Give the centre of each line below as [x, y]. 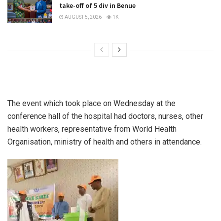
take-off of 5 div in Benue [97, 6]
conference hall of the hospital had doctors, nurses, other [105, 116]
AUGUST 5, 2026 [83, 17]
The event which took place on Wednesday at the [92, 104]
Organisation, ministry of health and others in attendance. [105, 142]
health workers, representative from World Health [92, 129]
